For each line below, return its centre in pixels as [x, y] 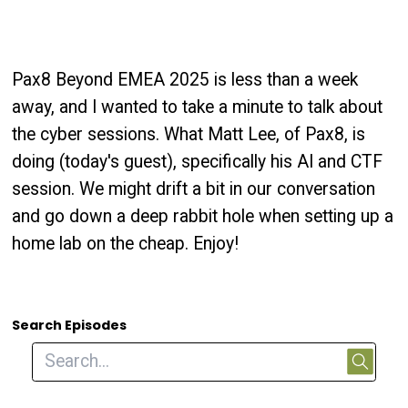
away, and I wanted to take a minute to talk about [198, 107]
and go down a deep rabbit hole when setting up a [203, 216]
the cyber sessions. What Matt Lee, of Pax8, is [189, 134]
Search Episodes [70, 325]
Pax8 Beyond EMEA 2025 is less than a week [185, 79]
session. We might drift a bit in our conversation [194, 189]
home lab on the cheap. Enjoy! [126, 243]
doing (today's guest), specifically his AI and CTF [198, 161]
